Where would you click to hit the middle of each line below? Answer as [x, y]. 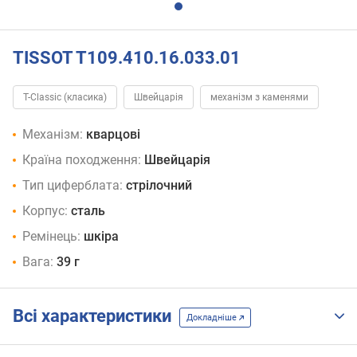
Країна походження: [82, 160]
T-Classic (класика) [65, 98]
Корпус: [45, 211]
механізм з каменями [259, 98]
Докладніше [213, 317]
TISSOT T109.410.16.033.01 [127, 57]
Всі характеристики [96, 316]
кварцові [113, 135]
